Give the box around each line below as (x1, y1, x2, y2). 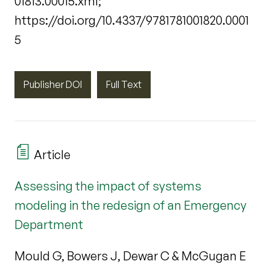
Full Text (106, 78, 142, 90)
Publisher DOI (24, 78, 82, 90)
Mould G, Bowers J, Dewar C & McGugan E (14, 248, 246, 263)
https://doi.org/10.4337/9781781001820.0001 (14, 12, 249, 28)
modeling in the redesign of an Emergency (14, 197, 246, 213)
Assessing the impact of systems (14, 178, 201, 193)
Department (14, 216, 83, 232)
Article (31, 146, 71, 162)
